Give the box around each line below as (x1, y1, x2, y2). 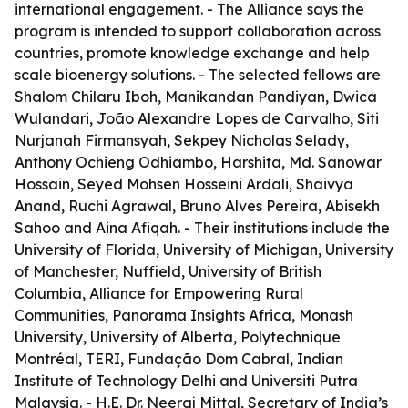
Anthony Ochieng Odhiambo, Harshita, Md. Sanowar (15, 153, 382, 171)
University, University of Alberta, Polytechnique (15, 328, 341, 346)
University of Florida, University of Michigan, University (15, 240, 393, 259)
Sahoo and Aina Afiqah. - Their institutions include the (15, 219, 390, 237)
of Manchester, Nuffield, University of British (15, 262, 321, 280)
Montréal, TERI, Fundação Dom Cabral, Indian (15, 350, 343, 368)
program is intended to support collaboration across (15, 22, 381, 40)
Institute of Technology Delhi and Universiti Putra (15, 372, 358, 390)
